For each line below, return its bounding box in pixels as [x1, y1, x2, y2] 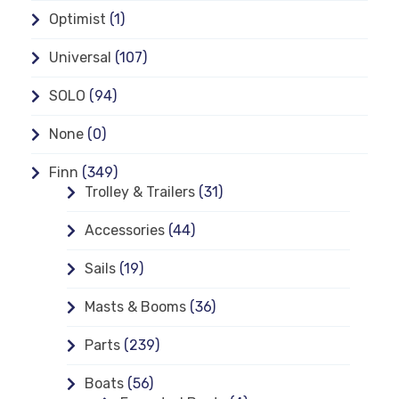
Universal [49, 48, 111, 66]
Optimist [49, 10, 106, 28]
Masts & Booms [85, 297, 186, 315]
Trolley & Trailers [85, 183, 195, 200]
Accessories [85, 221, 165, 239]
